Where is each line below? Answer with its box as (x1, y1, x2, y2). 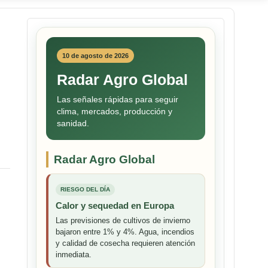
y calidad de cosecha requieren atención (56, 239, 195, 248)
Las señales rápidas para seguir (57, 95, 178, 105)
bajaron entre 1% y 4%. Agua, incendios (56, 227, 194, 237)
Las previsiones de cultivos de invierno (56, 216, 190, 226)
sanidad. (57, 118, 89, 129)
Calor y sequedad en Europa (56, 200, 174, 211)
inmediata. (56, 250, 92, 260)
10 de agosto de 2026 (62, 52, 129, 60)
